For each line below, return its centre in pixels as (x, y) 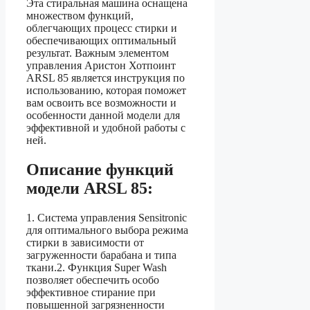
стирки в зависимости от (85, 242)
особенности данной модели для (103, 116)
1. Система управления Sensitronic (107, 217)
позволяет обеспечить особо (93, 280)
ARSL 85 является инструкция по (106, 78)
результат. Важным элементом (98, 53)
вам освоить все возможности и (101, 103)
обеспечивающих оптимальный (101, 41)
